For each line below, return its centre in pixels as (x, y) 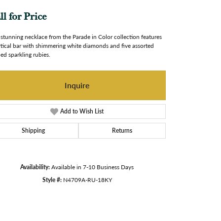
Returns (122, 130)
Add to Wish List (82, 111)
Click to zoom (131, 200)
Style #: (52, 179)
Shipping (33, 130)
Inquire (77, 85)
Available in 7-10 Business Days (92, 166)
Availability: (35, 166)
